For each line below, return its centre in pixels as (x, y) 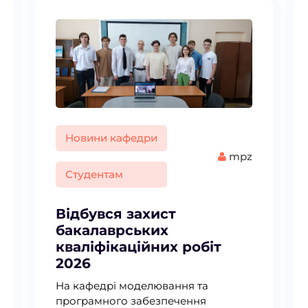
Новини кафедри (111, 138)
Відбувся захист (115, 214)
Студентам (94, 175)
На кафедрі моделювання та (132, 286)
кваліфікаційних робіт (138, 247)
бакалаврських (112, 231)
